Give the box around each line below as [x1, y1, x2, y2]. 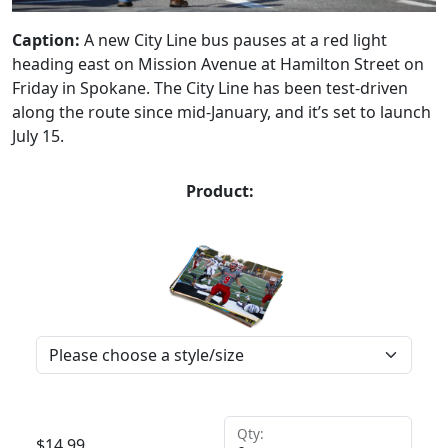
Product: [186, 180, 254, 203]
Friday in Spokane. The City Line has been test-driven [12, 77, 408, 100]
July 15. [12, 125, 64, 148]
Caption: [12, 29, 80, 52]
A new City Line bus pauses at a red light [84, 29, 387, 52]
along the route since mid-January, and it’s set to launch [12, 101, 431, 124]
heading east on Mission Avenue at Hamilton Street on [12, 53, 424, 76]
